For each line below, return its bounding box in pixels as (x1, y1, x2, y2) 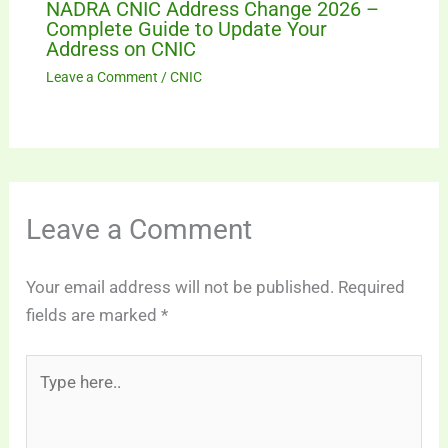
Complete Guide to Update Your (45, 17, 327, 41)
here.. (25, 385, 67, 406)
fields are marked (26, 305, 162, 325)
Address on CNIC (45, 37, 196, 61)
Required (338, 277, 406, 297)
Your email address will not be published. (26, 277, 335, 297)
